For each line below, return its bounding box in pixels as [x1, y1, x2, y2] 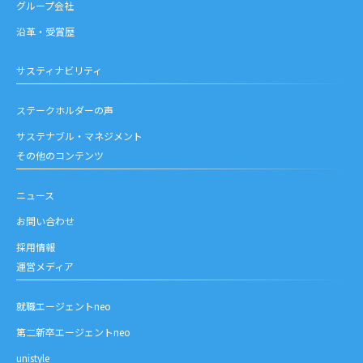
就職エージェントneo [16, 299, 111, 313]
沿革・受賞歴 [16, 24, 75, 38]
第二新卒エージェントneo [16, 325, 130, 339]
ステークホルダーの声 [16, 103, 113, 117]
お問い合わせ [16, 214, 75, 228]
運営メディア [16, 259, 74, 273]
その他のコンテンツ [16, 148, 104, 162]
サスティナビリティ [16, 63, 102, 77]
